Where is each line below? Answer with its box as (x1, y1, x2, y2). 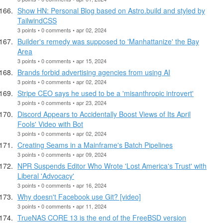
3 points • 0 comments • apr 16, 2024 (17, 181, 107, 189)
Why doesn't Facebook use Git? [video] (17, 191, 141, 202)
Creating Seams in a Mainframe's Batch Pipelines (17, 139, 173, 150)
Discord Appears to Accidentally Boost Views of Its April (17, 109, 191, 119)
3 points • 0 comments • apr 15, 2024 (17, 56, 107, 65)
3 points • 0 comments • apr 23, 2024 (17, 98, 107, 107)
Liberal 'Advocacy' (17, 170, 74, 181)
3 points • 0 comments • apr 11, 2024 (17, 202, 107, 210)
